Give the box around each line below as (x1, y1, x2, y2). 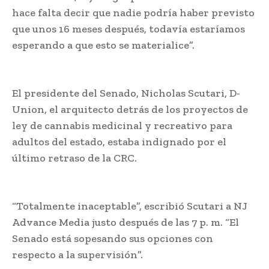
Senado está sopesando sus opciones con (12, 231, 213, 245)
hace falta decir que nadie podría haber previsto (12, 5, 255, 19)
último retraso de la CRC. (12, 151, 137, 165)
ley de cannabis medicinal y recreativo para (12, 118, 232, 132)
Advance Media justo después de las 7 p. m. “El (12, 215, 239, 229)
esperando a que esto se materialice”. (12, 38, 195, 52)
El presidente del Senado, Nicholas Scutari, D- (12, 86, 240, 100)
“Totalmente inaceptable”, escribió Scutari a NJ (12, 199, 247, 213)
